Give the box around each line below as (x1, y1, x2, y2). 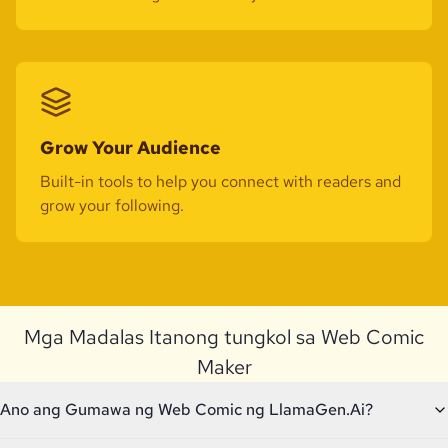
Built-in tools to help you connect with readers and (40, 171, 401, 192)
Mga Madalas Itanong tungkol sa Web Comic (24, 324, 424, 350)
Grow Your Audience (40, 136, 221, 159)
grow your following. (40, 195, 184, 216)
